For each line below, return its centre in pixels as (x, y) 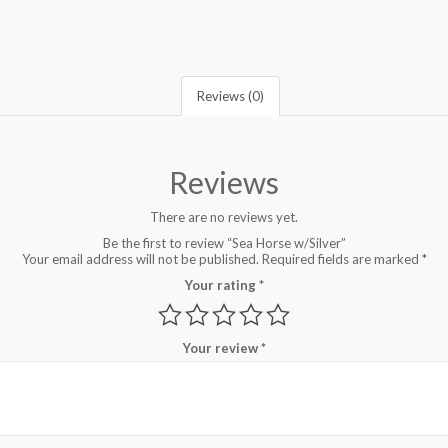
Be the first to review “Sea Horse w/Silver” (224, 242)
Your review (221, 347)
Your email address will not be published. (140, 258)
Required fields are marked (341, 258)
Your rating (221, 284)
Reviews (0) (230, 95)
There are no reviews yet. (224, 216)
